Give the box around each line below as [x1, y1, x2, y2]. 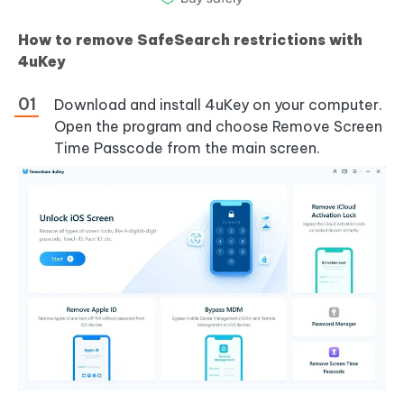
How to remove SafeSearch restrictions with [18, 31, 363, 50]
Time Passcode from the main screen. [54, 139, 320, 158]
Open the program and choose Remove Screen [54, 117, 382, 136]
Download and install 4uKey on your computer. [54, 96, 382, 115]
